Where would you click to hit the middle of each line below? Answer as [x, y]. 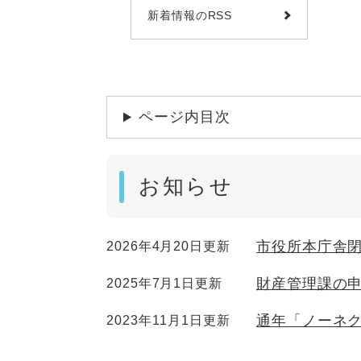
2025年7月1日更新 [164, 284]
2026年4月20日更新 [168, 247]
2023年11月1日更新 [168, 321]
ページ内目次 [185, 117]
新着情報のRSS [190, 16]
